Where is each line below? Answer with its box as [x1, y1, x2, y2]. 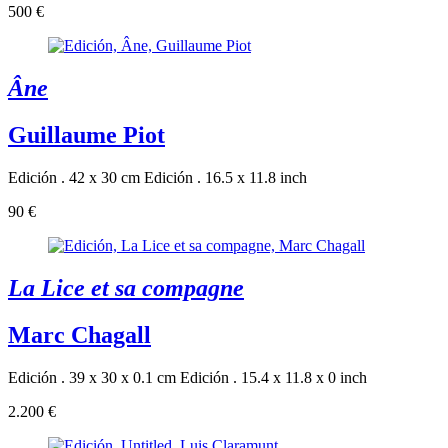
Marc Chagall [8, 321, 151, 348]
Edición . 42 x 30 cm [8, 168, 140, 186]
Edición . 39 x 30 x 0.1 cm [8, 368, 176, 386]
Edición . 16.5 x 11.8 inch [144, 168, 307, 186]
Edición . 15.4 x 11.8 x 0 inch [180, 368, 367, 386]
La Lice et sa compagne [8, 274, 244, 301]
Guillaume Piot [8, 122, 165, 148]
